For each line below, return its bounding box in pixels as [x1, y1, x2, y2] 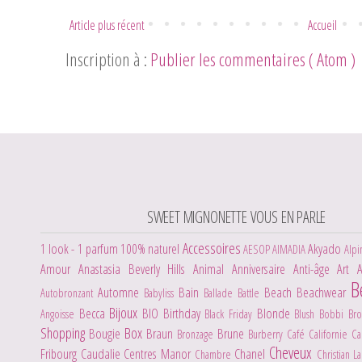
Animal [193, 259, 232, 279]
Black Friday [204, 305, 257, 322]
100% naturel [120, 239, 183, 259]
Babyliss [144, 284, 179, 301]
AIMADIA [272, 241, 309, 258]
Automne [98, 283, 144, 302]
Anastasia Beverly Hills [78, 259, 194, 279]
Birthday [162, 304, 205, 323]
